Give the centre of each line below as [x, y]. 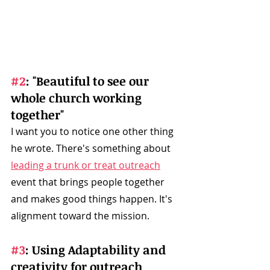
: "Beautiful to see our [89, 81]
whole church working [78, 98]
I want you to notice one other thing [93, 132]
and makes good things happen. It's [93, 199]
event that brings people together [89, 182]
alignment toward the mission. [81, 216]
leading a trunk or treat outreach [86, 165]
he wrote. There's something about [92, 149]
